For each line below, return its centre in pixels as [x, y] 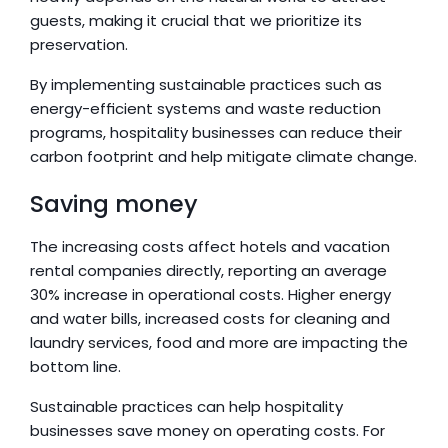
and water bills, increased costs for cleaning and [210, 318]
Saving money [114, 204]
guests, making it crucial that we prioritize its [196, 20]
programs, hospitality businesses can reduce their [216, 132]
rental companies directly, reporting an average [208, 270]
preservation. [79, 44]
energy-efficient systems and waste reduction [205, 108]
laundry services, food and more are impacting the [219, 342]
